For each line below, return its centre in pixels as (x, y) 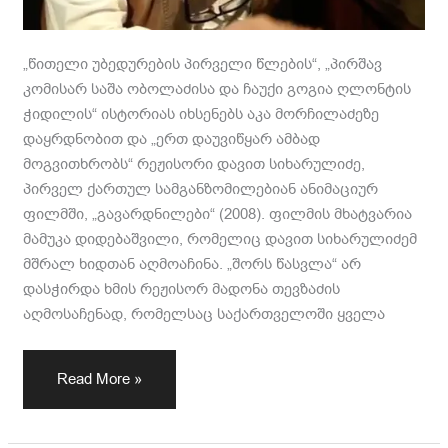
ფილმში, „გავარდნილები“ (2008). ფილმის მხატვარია (218, 214)
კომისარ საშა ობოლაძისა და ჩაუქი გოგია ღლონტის (217, 89)
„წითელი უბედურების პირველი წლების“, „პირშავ (203, 64)
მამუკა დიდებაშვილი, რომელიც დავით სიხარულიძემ (220, 239)
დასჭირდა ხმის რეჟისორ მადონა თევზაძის (182, 289)
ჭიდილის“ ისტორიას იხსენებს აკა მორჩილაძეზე (201, 114)
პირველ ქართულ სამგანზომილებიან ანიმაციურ (201, 189)
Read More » (100, 378)
